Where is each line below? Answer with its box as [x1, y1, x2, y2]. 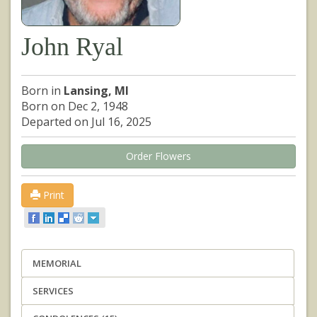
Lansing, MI [64, 82, 129, 98]
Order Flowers [126, 149, 191, 163]
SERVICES [33, 284, 74, 298]
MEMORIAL [33, 257, 81, 270]
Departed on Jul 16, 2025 [21, 113, 151, 129]
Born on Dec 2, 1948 [21, 98, 128, 114]
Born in [21, 82, 64, 98]
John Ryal [21, 32, 123, 61]
